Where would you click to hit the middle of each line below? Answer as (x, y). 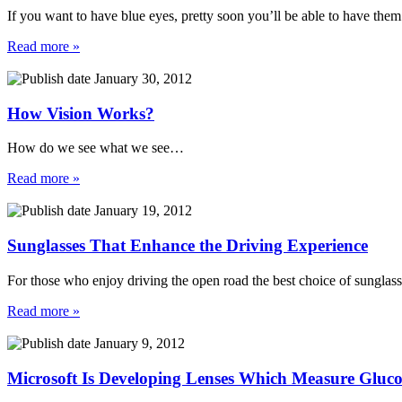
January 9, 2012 (138, 343)
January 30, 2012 (141, 78)
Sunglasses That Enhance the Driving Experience (188, 246)
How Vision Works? (81, 113)
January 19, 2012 (141, 211)
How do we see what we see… (96, 148)
